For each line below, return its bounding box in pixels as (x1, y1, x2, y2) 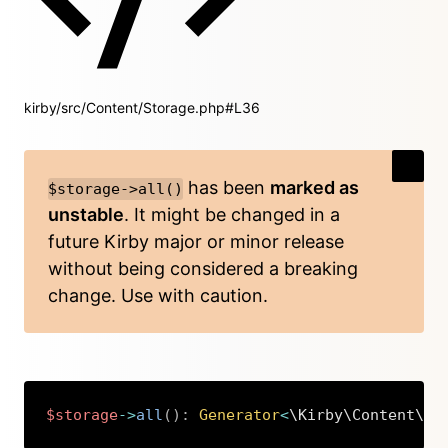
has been (183, 177, 270, 198)
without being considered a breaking (48, 258, 358, 279)
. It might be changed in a (124, 204, 340, 225)
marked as (270, 177, 359, 198)
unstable (48, 204, 124, 225)
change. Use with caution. (48, 285, 268, 306)
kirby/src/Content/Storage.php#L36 (24, 99, 260, 116)
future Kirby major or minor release (48, 231, 344, 252)
